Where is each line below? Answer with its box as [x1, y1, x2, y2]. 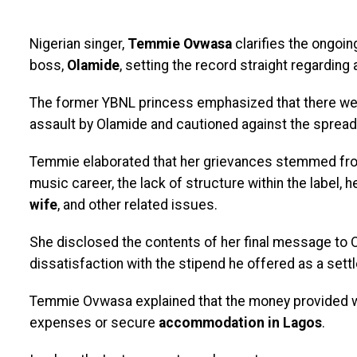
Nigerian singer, [29, 35, 127, 52]
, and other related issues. [57, 196, 218, 213]
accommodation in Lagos [158, 314, 322, 331]
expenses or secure [29, 314, 159, 331]
